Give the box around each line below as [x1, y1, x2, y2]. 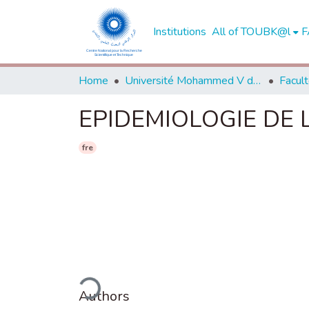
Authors [79, 286, 130, 306]
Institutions [152, 24, 206, 39]
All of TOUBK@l [211, 24, 290, 39]
